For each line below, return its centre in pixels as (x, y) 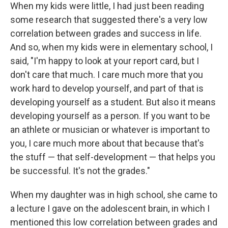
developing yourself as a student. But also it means (113, 102)
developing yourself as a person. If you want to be (110, 116)
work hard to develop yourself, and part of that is (107, 88)
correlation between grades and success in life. (106, 33)
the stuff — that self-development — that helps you (113, 157)
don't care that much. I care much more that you (107, 75)
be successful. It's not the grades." (80, 171)
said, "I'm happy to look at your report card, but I (105, 61)
